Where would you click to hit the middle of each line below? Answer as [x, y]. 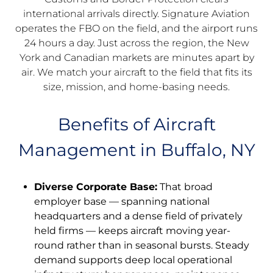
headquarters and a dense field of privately [138, 216]
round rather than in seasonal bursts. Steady [142, 245]
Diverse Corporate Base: [96, 186]
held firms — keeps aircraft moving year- [132, 230]
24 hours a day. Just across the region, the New [136, 43]
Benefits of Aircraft [136, 124]
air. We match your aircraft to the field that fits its [136, 72]
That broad [185, 186]
